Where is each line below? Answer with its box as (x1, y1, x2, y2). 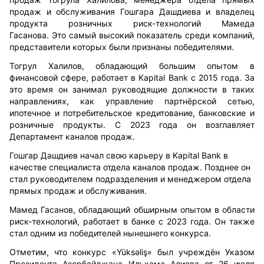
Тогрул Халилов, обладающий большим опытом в (9, 60, 255, 71)
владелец (216, 6, 255, 16)
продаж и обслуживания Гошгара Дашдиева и (9, 6, 216, 16)
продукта (9, 18, 48, 28)
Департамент (9, 131, 65, 141)
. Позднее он (200, 161, 250, 172)
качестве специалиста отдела (9, 161, 133, 172)
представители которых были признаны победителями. (9, 41, 234, 52)
